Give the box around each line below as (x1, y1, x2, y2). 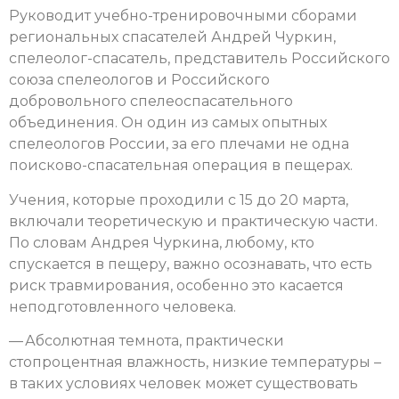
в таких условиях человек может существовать (9, 375, 358, 393)
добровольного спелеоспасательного (9, 93, 293, 110)
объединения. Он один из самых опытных (9, 114, 327, 132)
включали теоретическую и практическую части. (9, 212, 378, 230)
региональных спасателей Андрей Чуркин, (9, 28, 336, 46)
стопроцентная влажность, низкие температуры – (9, 354, 381, 371)
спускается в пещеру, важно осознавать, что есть (9, 255, 372, 273)
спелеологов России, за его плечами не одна (9, 135, 349, 153)
